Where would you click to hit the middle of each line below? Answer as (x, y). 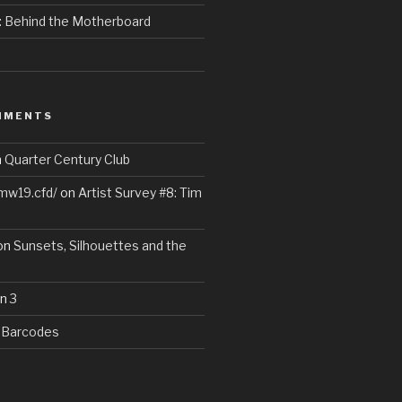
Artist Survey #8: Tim (140, 193)
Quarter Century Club (67, 160)
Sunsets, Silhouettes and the (100, 246)
